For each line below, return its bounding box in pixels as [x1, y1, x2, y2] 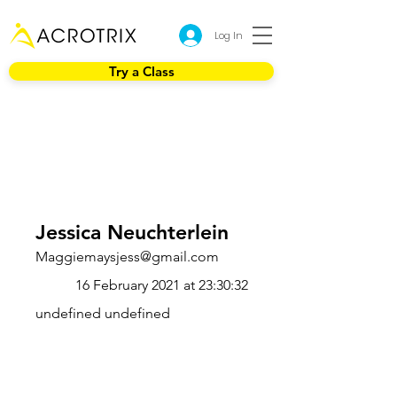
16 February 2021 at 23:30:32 [75, 276, 248, 293]
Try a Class [108, 63, 175, 80]
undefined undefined [35, 305, 170, 322]
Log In [214, 28, 243, 43]
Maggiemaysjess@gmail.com [35, 248, 219, 265]
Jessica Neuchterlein [35, 220, 229, 245]
